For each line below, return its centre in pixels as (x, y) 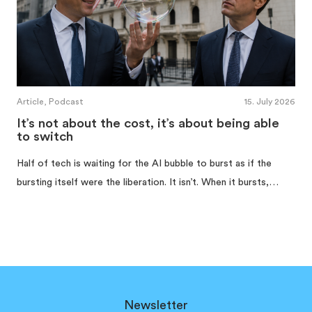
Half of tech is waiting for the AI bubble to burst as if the (144, 164)
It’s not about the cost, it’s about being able (148, 124)
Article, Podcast (50, 102)
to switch (45, 137)
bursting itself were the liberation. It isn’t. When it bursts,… (148, 183)
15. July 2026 (270, 102)
